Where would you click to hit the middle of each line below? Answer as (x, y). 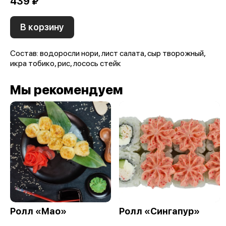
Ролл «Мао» (38, 211)
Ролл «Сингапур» (159, 211)
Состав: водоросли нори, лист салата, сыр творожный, (108, 53)
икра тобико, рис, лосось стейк (66, 63)
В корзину (42, 27)
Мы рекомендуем (67, 90)
